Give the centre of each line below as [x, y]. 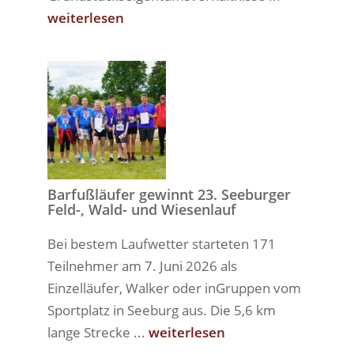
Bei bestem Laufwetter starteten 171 [161, 244]
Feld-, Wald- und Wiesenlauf [141, 209]
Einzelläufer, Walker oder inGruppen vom [174, 288]
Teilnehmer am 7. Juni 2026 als [142, 266]
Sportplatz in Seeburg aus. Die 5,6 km [161, 310]
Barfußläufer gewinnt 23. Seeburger [169, 194]
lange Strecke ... [98, 332]
